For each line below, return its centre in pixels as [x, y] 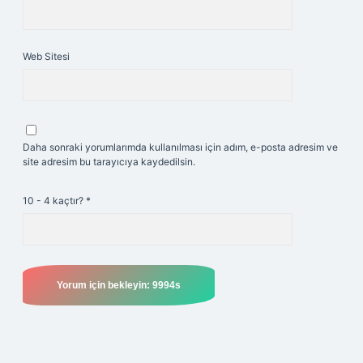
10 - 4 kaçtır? [54, 201]
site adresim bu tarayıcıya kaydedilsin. [109, 162]
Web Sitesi [46, 56]
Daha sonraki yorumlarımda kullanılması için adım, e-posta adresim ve [180, 147]
